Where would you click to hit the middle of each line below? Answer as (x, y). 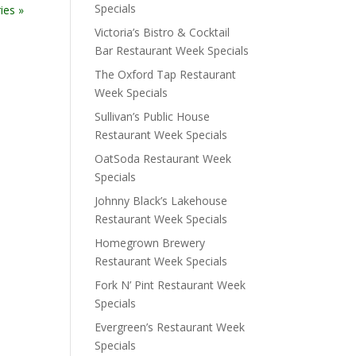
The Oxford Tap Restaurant (166, 74)
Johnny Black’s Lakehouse (161, 201)
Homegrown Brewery (150, 243)
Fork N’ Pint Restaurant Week (170, 285)
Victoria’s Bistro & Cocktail (163, 32)
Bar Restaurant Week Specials (172, 50)
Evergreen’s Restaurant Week (170, 327)
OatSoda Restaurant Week (163, 159)
